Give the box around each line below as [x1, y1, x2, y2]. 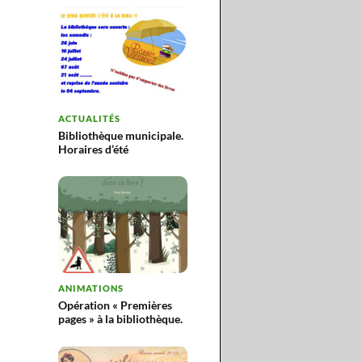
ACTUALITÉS [58, 113, 120, 124]
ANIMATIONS [58, 283, 124, 293]
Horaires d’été [58, 142, 128, 156]
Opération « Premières [58, 298, 172, 312]
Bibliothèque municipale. [58, 128, 183, 142]
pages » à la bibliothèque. [58, 312, 183, 326]
